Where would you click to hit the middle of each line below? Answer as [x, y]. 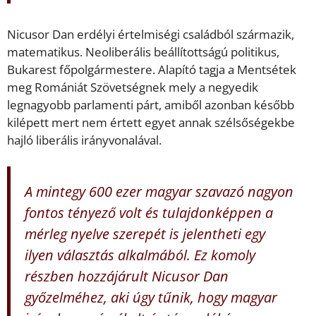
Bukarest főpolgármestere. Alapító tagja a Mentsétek [152, 69]
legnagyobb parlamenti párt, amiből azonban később [151, 104]
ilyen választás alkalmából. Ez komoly [140, 255]
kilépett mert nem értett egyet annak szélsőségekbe [151, 122]
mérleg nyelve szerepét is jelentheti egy [145, 234]
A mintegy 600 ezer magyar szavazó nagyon [159, 192]
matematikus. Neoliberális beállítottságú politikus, [143, 51]
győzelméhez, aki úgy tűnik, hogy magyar [151, 297]
